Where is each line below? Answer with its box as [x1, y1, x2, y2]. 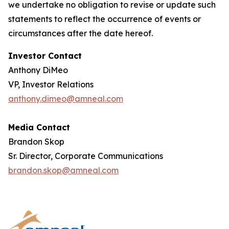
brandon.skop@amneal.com [8, 165, 119, 175]
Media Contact [8, 122, 70, 132]
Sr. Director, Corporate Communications [8, 151, 163, 161]
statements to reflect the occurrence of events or [8, 14, 201, 24]
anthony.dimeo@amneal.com [8, 94, 123, 104]
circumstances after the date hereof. [8, 28, 153, 38]
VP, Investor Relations [8, 79, 94, 89]
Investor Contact [8, 51, 82, 61]
